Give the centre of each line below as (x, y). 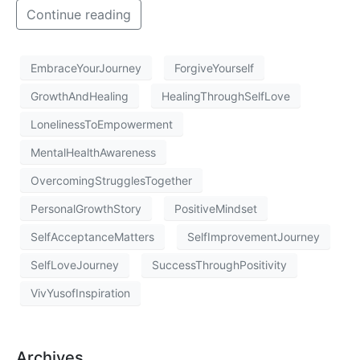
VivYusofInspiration (80, 293)
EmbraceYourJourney (86, 67)
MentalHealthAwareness (93, 152)
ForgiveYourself (214, 67)
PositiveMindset (216, 208)
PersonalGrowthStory (86, 208)
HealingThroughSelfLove (226, 96)
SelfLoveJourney (75, 265)
